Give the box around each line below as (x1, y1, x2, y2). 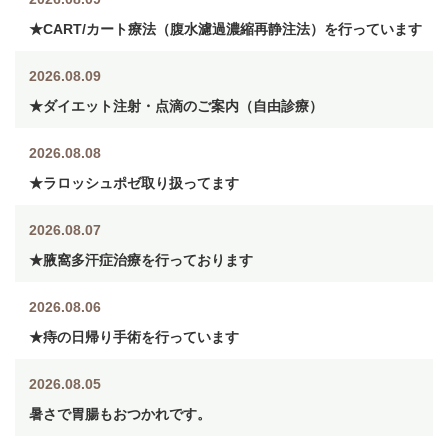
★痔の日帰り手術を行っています (29, 328, 239, 345)
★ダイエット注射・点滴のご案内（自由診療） (29, 97, 323, 114)
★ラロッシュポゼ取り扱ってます (29, 174, 239, 191)
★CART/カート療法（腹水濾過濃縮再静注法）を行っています (29, 20, 422, 37)
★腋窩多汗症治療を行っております (29, 251, 253, 268)
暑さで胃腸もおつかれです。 (29, 405, 211, 422)
